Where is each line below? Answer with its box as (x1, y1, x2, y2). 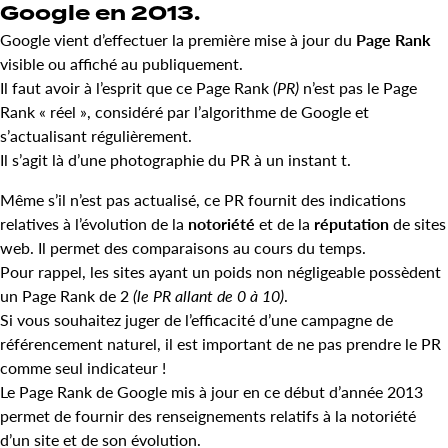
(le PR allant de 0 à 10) (133, 283, 284, 307)
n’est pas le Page (299, 75, 417, 99)
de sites (389, 211, 446, 235)
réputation (314, 211, 389, 235)
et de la (255, 211, 314, 235)
